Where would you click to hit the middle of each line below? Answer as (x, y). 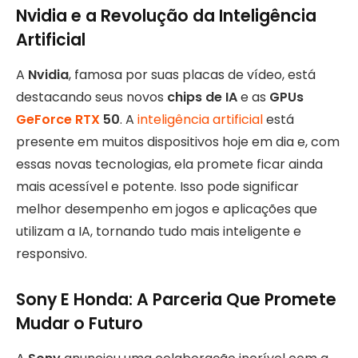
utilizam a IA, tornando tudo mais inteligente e (159, 232)
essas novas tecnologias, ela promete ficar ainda (169, 165)
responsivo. (52, 254)
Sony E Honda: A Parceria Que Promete (176, 299)
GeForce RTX (58, 120)
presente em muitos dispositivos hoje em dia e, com (178, 142)
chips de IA (202, 97)
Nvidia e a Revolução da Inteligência (166, 15)
